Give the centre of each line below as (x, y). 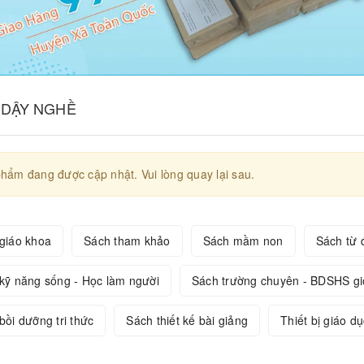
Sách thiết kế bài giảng (187, 321)
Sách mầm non (243, 241)
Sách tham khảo (127, 241)
